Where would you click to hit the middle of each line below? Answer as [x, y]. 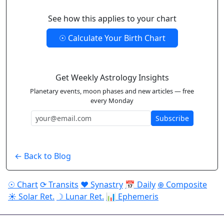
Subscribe [172, 118]
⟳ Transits [59, 184]
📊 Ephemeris [132, 196]
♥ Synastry [102, 184]
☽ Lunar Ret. [80, 196]
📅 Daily [140, 184]
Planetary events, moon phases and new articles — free [112, 91]
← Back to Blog [43, 156]
